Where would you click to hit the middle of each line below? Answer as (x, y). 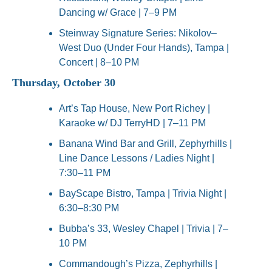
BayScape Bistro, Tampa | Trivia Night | (143, 194)
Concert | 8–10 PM (99, 63)
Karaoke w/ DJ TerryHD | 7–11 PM (132, 123)
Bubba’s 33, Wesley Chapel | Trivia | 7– (144, 229)
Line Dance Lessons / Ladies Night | (137, 158)
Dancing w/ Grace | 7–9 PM (118, 13)
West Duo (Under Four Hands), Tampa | (144, 48)
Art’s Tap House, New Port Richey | (134, 109)
